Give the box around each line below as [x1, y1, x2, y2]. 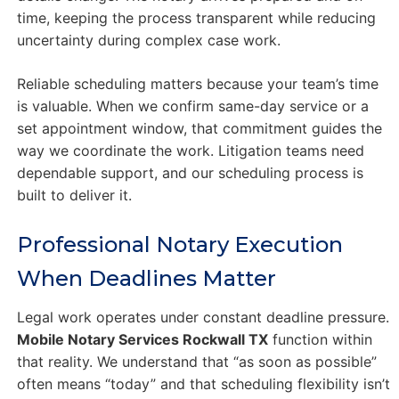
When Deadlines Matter [16, 265, 276, 291]
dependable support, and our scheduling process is [16, 163, 363, 182]
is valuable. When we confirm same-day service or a [16, 96, 369, 115]
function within [267, 330, 372, 348]
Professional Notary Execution [16, 231, 343, 257]
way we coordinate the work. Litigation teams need [16, 141, 364, 159]
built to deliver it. [16, 185, 132, 204]
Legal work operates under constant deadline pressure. [16, 307, 389, 326]
